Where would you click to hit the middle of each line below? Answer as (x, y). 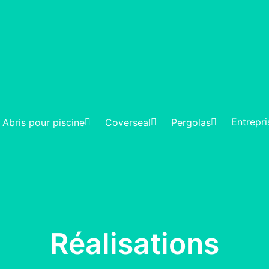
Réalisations (134, 244)
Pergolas (191, 122)
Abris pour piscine (44, 122)
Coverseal (128, 122)
